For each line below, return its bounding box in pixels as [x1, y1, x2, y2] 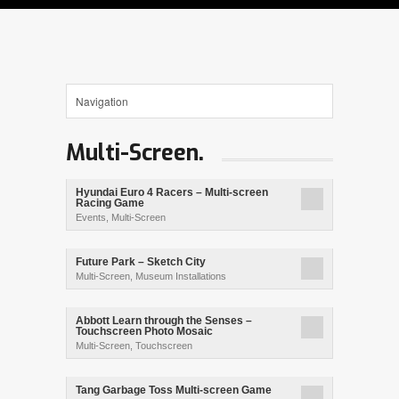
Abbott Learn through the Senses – [76, 314, 252, 327]
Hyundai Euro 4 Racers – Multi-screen [76, 186, 268, 199]
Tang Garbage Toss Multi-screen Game [76, 384, 272, 396]
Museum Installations [135, 271, 226, 281]
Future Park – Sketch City [76, 256, 206, 268]
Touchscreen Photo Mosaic [76, 325, 213, 338]
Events [76, 212, 106, 223]
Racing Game [76, 197, 144, 209]
